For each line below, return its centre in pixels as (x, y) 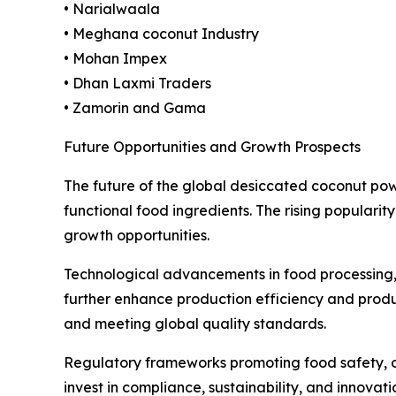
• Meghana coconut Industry (161, 34)
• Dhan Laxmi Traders (137, 84)
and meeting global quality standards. (195, 324)
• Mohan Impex (115, 59)
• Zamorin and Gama (135, 108)
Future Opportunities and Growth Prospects (212, 147)
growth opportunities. (137, 236)
